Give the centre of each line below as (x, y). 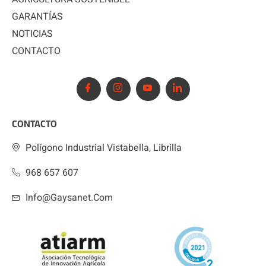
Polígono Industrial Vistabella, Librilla (103, 148)
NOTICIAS (32, 34)
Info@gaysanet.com (69, 197)
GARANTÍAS (37, 16)
